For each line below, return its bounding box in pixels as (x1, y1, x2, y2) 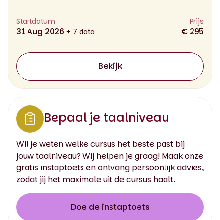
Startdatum (16, 16, 55, 26)
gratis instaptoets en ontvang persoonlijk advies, (16, 162, 204, 173)
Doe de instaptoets (70, 201, 150, 213)
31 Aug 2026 (16, 26, 66, 37)
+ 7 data (66, 27, 95, 37)
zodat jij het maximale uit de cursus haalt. (16, 173, 175, 185)
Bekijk (98, 60, 122, 72)
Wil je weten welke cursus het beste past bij (16, 138, 185, 150)
